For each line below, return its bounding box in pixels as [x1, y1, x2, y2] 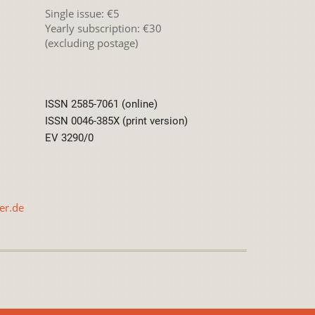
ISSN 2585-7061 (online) [44, 98, 157, 110]
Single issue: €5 [44, 6, 120, 20]
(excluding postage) [44, 35, 138, 50]
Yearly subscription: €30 [44, 20, 162, 35]
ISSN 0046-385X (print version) [44, 115, 188, 127]
